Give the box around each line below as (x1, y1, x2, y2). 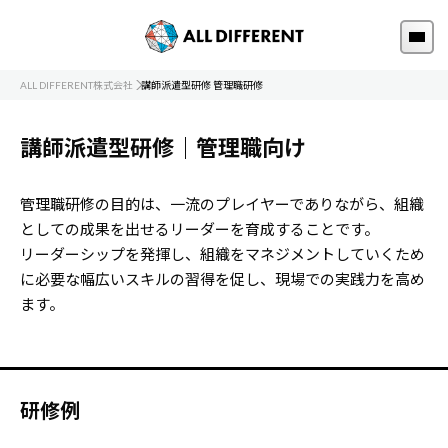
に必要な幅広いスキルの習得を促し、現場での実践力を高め (20, 270, 425, 288)
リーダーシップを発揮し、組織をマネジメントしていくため (20, 245, 425, 263)
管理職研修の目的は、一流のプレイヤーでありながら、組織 (20, 195, 424, 213)
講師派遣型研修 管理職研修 (141, 79, 263, 91)
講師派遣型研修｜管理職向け (20, 134, 306, 161)
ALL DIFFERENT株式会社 (20, 79, 133, 91)
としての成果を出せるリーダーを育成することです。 (20, 220, 379, 238)
